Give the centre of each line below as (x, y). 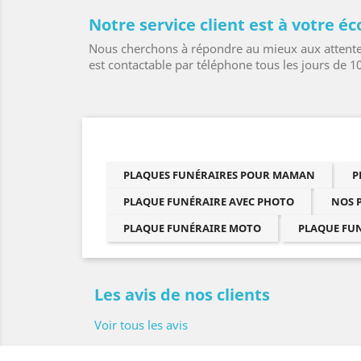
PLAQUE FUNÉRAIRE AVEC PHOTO (209, 201)
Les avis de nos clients (182, 294)
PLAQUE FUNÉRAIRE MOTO (192, 228)
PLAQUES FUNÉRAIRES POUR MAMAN (219, 174)
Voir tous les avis (141, 324)
